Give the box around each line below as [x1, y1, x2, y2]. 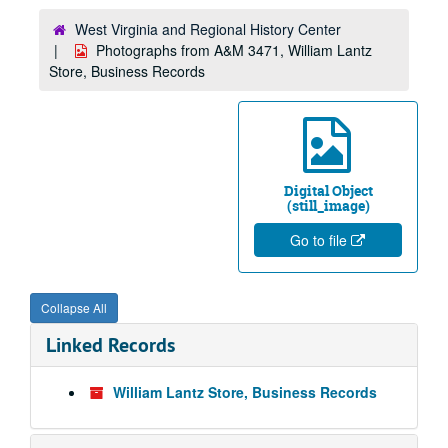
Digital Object [283, 181, 373, 200]
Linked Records [46, 332, 175, 358]
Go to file [289, 230, 351, 250]
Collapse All [41, 299, 107, 316]
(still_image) [286, 196, 370, 215]
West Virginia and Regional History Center [75, 19, 341, 39]
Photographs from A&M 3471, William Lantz [96, 40, 372, 60]
